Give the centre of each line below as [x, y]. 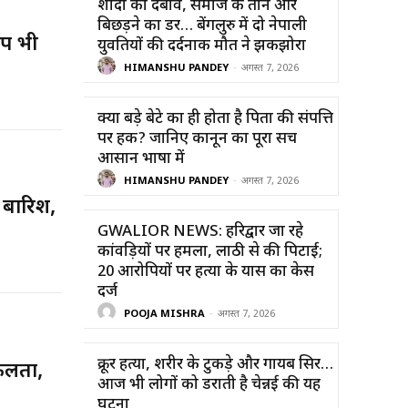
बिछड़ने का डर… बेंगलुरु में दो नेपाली [202, 26]
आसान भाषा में [141, 159]
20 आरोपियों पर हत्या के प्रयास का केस [206, 272]
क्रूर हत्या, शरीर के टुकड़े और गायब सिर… [215, 365]
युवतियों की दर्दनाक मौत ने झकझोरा [202, 46]
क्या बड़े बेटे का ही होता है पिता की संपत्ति [215, 119]
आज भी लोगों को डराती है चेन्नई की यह [209, 385]
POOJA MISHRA [164, 315]
